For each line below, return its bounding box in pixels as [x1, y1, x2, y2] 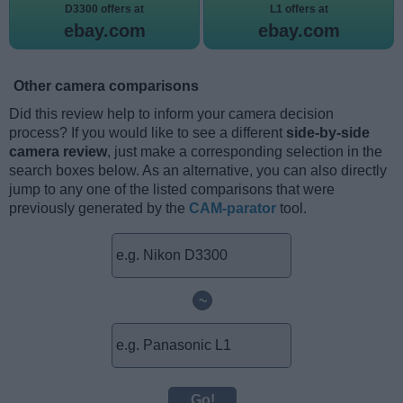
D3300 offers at [65, 2, 144, 15]
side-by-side [286, 124, 370, 140]
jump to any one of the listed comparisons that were [9, 181, 335, 197]
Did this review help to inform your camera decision [9, 105, 334, 121]
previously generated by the [9, 200, 189, 216]
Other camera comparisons [13, 77, 199, 94]
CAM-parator [189, 200, 276, 216]
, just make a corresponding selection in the [107, 143, 382, 159]
